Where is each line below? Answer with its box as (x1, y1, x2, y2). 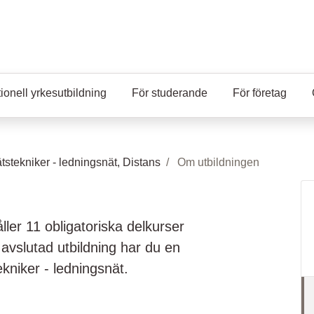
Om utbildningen (177, 156, 259, 168)
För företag (233, 87, 287, 99)
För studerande (132, 87, 207, 99)
